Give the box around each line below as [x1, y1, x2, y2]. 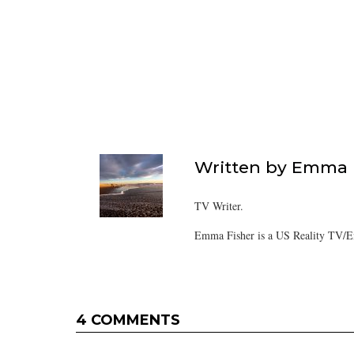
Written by [194, 156, 292, 177]
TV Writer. [194, 198, 243, 214]
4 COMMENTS [76, 311, 180, 330]
